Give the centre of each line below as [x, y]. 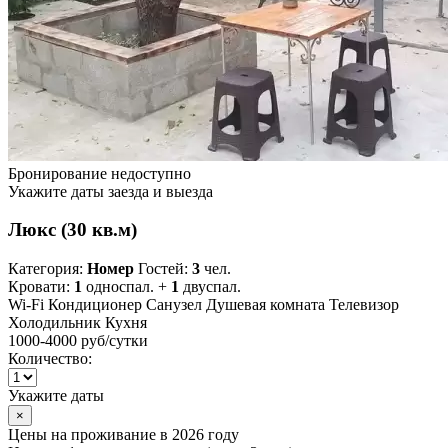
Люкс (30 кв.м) [72, 230]
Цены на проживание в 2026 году [123, 435]
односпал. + [126, 287]
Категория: [47, 269]
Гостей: [163, 269]
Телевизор [364, 305]
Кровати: [41, 287]
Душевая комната [265, 305]
